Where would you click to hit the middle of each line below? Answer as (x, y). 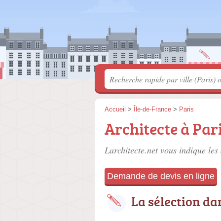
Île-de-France (152, 109)
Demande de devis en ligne (161, 176)
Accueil (115, 109)
